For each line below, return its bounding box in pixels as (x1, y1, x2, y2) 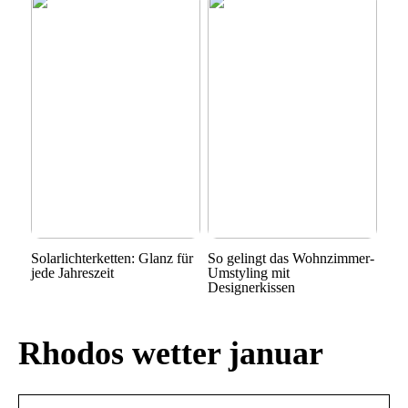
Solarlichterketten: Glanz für (30, 250, 193, 266)
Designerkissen (207, 279, 295, 295)
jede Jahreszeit (30, 264, 114, 280)
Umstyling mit (207, 264, 290, 280)
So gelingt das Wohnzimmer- (207, 250, 374, 266)
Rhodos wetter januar (18, 334, 323, 372)
